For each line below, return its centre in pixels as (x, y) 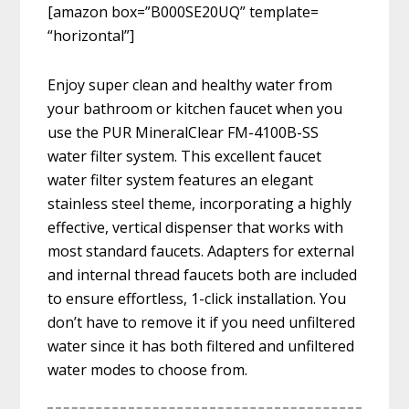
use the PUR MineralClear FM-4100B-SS (184, 133)
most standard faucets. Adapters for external (201, 252)
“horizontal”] (91, 36)
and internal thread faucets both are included (203, 275)
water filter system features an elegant (181, 180)
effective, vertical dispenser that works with (196, 228)
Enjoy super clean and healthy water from (190, 85)
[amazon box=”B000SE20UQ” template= (184, 12)
